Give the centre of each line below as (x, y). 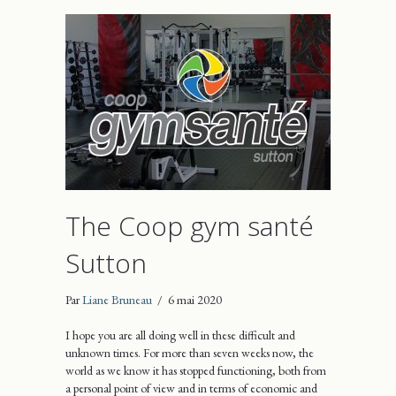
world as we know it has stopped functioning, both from (196, 370)
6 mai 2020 (195, 299)
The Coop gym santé (190, 225)
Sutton (106, 263)
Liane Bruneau (117, 299)
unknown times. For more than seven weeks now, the (190, 352)
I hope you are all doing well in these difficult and (180, 335)
